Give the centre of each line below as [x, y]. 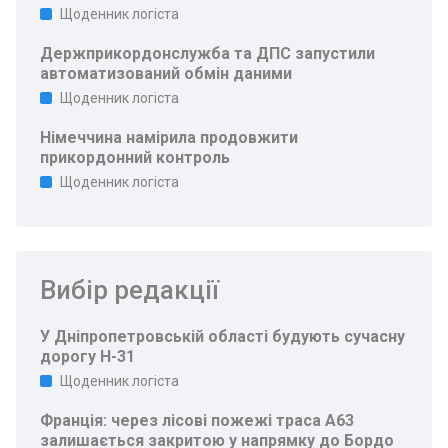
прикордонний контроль [135, 157]
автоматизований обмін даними [166, 73]
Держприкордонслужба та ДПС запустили [207, 53]
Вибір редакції [129, 290]
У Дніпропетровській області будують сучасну [222, 336]
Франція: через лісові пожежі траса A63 [197, 420]
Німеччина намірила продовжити [169, 137]
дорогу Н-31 [87, 356]
